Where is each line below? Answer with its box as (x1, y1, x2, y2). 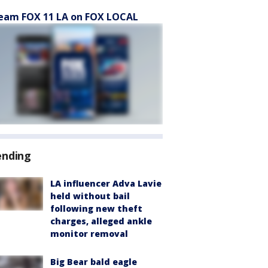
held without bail (50, 190, 130, 202)
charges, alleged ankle (50, 215, 152, 227)
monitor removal (50, 228, 128, 239)
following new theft (50, 203, 142, 214)
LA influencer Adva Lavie (50, 178, 162, 189)
